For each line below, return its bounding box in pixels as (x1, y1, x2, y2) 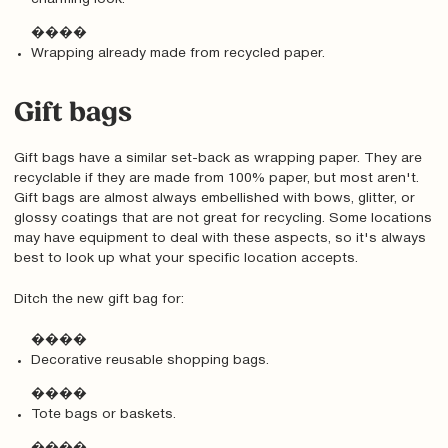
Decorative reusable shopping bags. (31, 354, 270, 367)
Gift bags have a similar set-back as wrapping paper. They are (13, 152, 422, 166)
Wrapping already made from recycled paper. (31, 46, 326, 60)
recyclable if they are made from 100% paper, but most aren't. (13, 172, 419, 186)
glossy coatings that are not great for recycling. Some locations (13, 212, 432, 226)
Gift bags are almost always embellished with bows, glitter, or (13, 192, 415, 206)
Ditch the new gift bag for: (13, 293, 184, 307)
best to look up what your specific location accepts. (13, 252, 358, 266)
